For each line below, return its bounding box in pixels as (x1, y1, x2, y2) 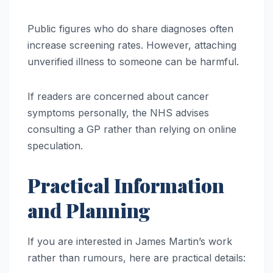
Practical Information (27, 172, 224, 199)
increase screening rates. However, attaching (27, 39, 236, 52)
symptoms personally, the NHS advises (27, 107, 209, 119)
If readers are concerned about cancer (27, 90, 209, 103)
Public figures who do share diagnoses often (27, 23, 233, 35)
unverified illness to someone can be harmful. (27, 55, 239, 68)
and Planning (27, 197, 151, 224)
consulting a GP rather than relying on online (27, 123, 236, 136)
